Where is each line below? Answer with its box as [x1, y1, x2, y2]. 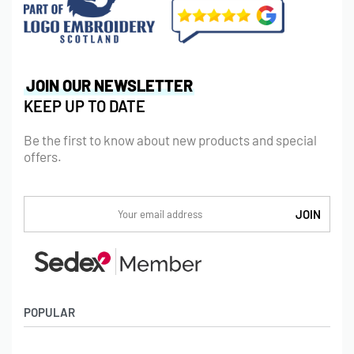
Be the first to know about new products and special [24, 132, 317, 149]
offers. [24, 149, 62, 165]
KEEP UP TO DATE [24, 96, 145, 116]
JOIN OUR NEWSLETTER [26, 76, 193, 96]
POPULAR [24, 304, 75, 319]
